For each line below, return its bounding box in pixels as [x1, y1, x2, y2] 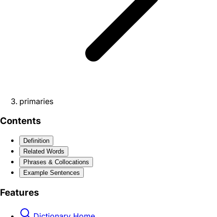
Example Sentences [23, 169, 80, 177]
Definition [23, 137, 49, 145]
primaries [19, 96, 53, 106]
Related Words [23, 148, 64, 155]
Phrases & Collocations [23, 158, 89, 166]
